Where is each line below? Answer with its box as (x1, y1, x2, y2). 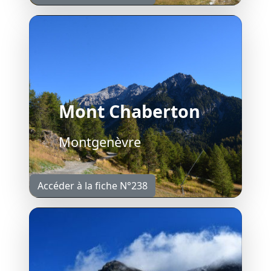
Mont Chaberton (59, 99, 200, 123)
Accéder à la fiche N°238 (38, 178, 148, 192)
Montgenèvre (59, 132, 141, 151)
